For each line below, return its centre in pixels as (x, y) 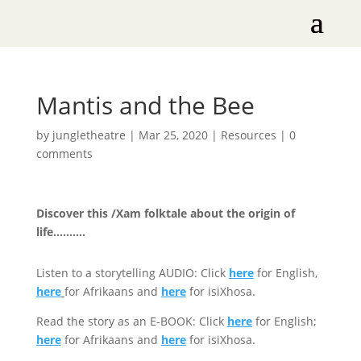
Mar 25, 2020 (173, 135)
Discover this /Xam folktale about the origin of (165, 213)
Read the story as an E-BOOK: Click (131, 321)
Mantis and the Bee (145, 105)
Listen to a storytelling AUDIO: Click (132, 273)
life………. (60, 232)
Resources (248, 135)
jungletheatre (89, 135)
